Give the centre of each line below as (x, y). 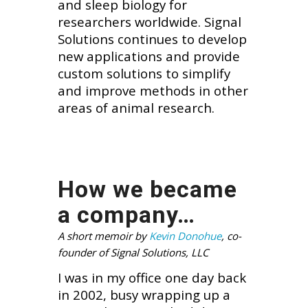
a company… (126, 215)
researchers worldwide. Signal (149, 22)
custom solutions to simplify (144, 74)
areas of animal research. (136, 108)
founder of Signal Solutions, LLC (133, 253)
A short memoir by (102, 236)
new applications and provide (148, 56)
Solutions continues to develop (152, 39)
